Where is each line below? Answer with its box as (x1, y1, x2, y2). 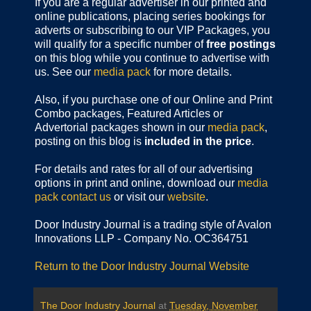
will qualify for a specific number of (35, 38, 206, 51)
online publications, (35, 10, 133, 23)
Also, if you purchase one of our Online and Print (35, 94, 272, 106)
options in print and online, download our (35, 177, 237, 190)
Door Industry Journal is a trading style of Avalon (35, 219, 271, 231)
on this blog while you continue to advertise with (35, 52, 269, 65)
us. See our (35, 66, 94, 78)
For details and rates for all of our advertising (35, 163, 253, 176)
